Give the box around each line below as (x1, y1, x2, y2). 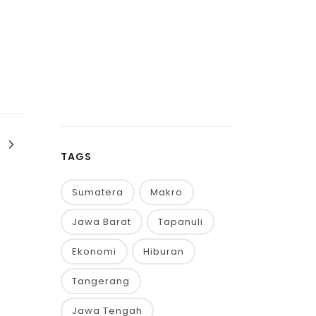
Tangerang (72, 274, 130, 288)
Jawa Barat (72, 214, 131, 229)
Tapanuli (158, 214, 203, 229)
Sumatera (72, 185, 123, 199)
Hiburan (143, 244, 184, 258)
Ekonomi (72, 244, 116, 258)
